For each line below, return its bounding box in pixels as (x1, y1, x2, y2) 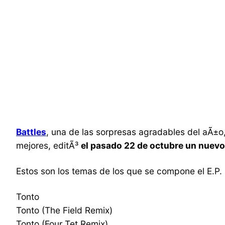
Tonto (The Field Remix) (16, 205, 113, 216)
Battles (16, 127, 46, 138)
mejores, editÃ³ (16, 140, 81, 151)
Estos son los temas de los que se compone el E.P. (16, 166, 222, 177)
